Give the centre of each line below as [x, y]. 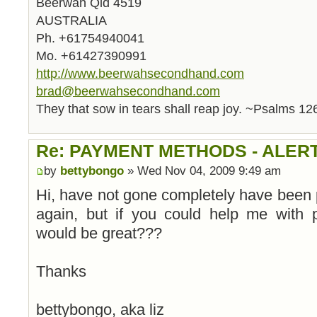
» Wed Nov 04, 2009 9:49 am [202, 171]
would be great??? [99, 233]
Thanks [61, 271]
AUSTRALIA [71, 21]
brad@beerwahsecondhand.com [128, 91]
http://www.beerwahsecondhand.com [140, 74]
